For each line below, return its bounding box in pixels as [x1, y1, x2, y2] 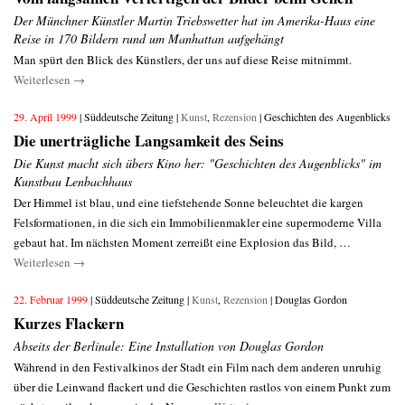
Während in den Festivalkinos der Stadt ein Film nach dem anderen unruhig [14, 359, 381, 375]
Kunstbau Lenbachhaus [14, 173, 132, 190]
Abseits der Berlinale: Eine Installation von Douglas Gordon [14, 337, 324, 354]
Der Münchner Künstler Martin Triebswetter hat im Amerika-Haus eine [14, 12, 375, 29]
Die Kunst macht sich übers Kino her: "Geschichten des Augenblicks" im [14, 155, 381, 172]
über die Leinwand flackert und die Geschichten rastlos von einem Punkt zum [14, 379, 391, 395]
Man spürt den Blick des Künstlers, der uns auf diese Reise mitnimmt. [14, 52, 352, 68]
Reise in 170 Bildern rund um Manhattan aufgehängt [14, 30, 284, 47]
